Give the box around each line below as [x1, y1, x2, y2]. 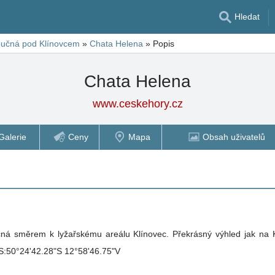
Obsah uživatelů [202, 131, 265, 142]
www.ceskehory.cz [92, 98, 183, 110]
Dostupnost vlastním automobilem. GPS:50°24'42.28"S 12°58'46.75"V [64, 246, 120, 256]
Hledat [232, 12, 260, 21]
